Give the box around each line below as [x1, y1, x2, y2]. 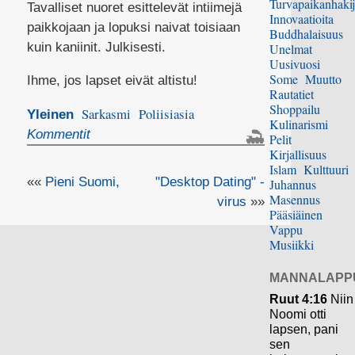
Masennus [269, 191, 321, 208]
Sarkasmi [81, 104, 131, 123]
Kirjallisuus [269, 146, 327, 163]
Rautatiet [269, 86, 315, 103]
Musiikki [269, 236, 315, 254]
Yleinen [26, 106, 74, 122]
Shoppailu [269, 101, 321, 118]
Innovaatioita [269, 10, 334, 28]
